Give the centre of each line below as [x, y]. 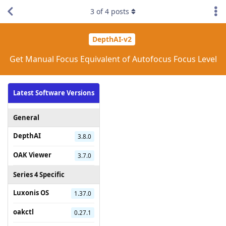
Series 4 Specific [39, 174]
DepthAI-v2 [112, 39]
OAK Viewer [32, 155]
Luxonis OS [31, 192]
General [26, 117]
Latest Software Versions [54, 93]
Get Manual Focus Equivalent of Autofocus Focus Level [113, 59]
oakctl [23, 212]
